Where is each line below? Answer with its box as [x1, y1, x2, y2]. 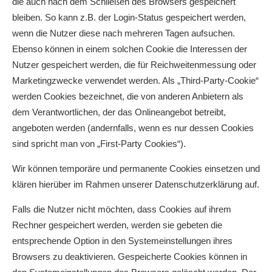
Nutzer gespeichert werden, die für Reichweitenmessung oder [12, 59, 256, 70]
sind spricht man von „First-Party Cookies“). [12, 138, 186, 149]
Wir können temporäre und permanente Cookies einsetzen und [12, 163, 260, 174]
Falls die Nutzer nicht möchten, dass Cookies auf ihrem [12, 204, 231, 214]
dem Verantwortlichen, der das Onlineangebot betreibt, [12, 107, 226, 117]
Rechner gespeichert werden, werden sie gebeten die [12, 220, 222, 230]
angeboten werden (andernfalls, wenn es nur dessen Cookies [12, 123, 254, 133]
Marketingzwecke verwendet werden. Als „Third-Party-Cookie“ [12, 75, 259, 86]
